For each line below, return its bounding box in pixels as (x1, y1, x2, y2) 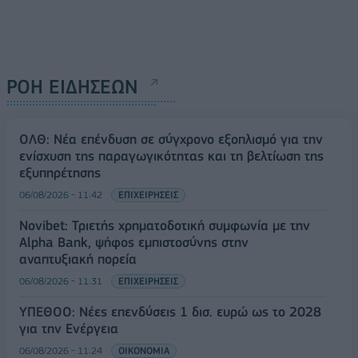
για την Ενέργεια (19, 320, 118, 336)
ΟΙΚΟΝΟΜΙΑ (118, 344, 169, 356)
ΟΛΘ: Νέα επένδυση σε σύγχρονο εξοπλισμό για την (19, 131, 323, 147)
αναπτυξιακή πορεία (19, 251, 137, 267)
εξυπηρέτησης (19, 165, 101, 181)
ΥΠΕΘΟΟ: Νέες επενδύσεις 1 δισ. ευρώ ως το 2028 (19, 304, 321, 320)
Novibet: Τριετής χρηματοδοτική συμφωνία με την (19, 217, 310, 233)
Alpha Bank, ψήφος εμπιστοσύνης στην (19, 234, 249, 250)
